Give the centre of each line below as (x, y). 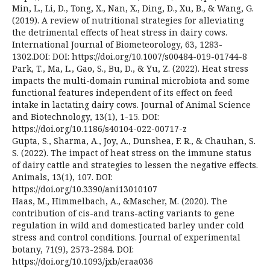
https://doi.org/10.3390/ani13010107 (85, 189)
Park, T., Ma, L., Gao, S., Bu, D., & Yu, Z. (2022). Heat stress (130, 68)
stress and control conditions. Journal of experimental (126, 237)
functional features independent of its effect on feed (122, 92)
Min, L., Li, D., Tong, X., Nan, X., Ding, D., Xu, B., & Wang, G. (133, 8)
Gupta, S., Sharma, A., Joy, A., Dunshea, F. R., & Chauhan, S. (134, 140)
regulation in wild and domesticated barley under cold (128, 225)
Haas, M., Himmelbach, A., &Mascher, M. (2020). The (120, 201)
